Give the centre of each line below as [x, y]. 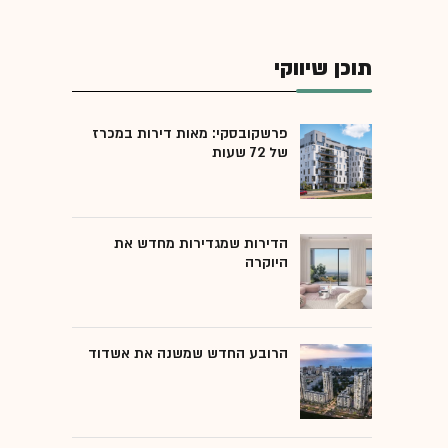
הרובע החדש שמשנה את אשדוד [188, 353]
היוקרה [266, 262]
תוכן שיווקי [323, 68]
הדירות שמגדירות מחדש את [201, 243]
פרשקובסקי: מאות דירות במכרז [190, 133]
